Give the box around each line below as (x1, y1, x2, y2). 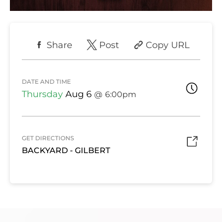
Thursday (21, 88, 63, 99)
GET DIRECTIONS (21, 134, 74, 142)
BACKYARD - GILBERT (21, 146, 110, 156)
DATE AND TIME (21, 77, 71, 85)
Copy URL (146, 40, 190, 51)
